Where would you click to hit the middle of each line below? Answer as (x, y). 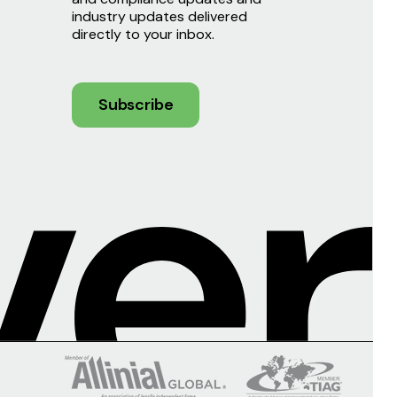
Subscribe (136, 104)
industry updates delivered (160, 16)
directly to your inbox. (144, 34)
